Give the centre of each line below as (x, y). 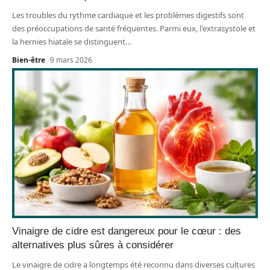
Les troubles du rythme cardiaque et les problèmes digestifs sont (128, 15)
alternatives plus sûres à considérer (93, 245)
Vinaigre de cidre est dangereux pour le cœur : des (127, 231)
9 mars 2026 (71, 60)
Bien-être (29, 60)
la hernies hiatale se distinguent (69, 42)
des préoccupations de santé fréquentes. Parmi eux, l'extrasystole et (134, 29)
